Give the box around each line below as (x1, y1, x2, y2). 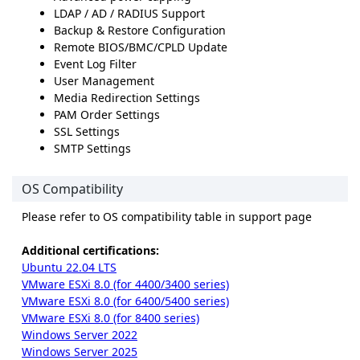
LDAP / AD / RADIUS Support (54, 6, 205, 22)
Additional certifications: (22, 243, 159, 259)
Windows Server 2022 (22, 327, 137, 343)
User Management (54, 73, 154, 89)
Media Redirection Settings (54, 90, 200, 106)
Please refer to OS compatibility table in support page (22, 209, 312, 225)
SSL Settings (54, 124, 120, 140)
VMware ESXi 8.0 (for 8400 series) (22, 310, 199, 326)
